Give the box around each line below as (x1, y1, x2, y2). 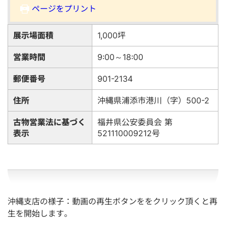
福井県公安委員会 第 (97, 117, 173, 127)
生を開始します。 (8, 208, 72, 218)
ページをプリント (32, 3, 96, 14)
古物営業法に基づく (13, 117, 86, 127)
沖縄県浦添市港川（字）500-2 (97, 95, 209, 105)
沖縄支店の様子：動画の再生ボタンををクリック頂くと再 (8, 196, 217, 206)
